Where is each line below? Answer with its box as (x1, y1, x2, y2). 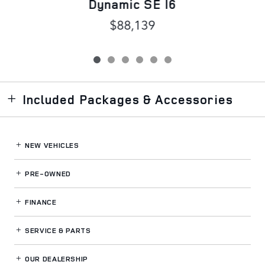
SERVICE (22, 225, 59, 235)
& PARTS (59, 225, 91, 235)
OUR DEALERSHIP (22, 253, 88, 264)
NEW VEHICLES (22, 140, 79, 150)
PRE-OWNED (22, 168, 71, 179)
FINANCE (22, 196, 57, 207)
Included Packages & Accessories (22, 91, 233, 108)
